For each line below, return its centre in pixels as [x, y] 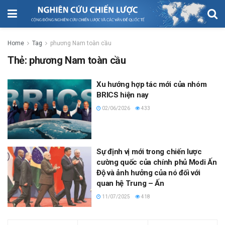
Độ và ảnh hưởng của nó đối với [149, 173]
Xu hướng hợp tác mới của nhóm [152, 84]
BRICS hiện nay [123, 95]
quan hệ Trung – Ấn [130, 184]
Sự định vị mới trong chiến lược [149, 152]
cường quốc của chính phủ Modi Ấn [157, 162]
